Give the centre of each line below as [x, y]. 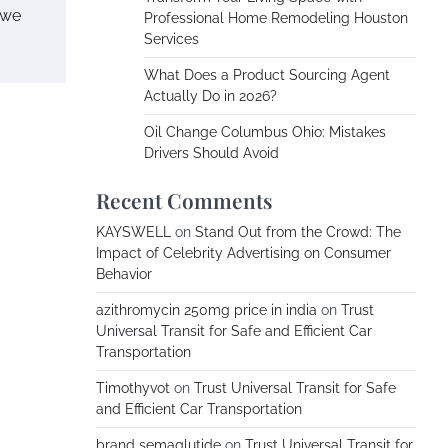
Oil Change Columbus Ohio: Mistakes [265, 132]
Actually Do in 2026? [210, 96]
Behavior [124, 274]
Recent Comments [184, 200]
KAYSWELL [133, 232]
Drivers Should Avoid [211, 153]
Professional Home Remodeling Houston [276, 18]
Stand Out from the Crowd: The [298, 232]
